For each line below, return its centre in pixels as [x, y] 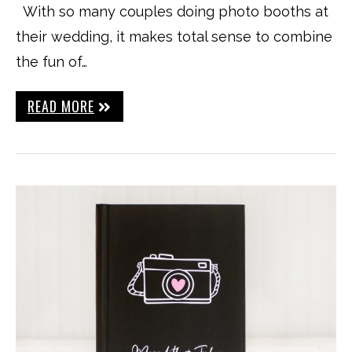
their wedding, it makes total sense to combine [174, 37]
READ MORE [61, 106]
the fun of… [51, 62]
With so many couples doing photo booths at [172, 11]
